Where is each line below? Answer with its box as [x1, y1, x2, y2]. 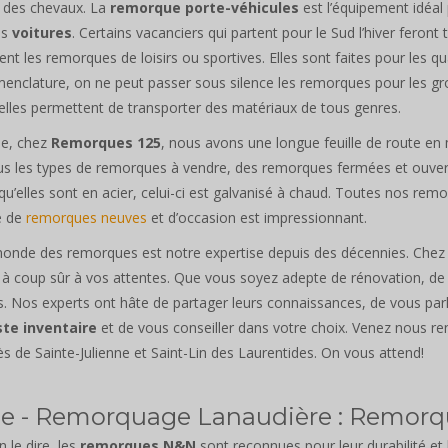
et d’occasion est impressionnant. [147, 207, 367, 227]
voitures [12, 22, 72, 42]
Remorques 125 [51, 132, 161, 152]
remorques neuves [26, 207, 147, 227]
